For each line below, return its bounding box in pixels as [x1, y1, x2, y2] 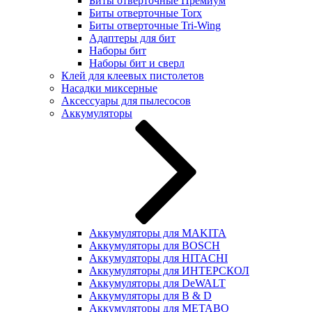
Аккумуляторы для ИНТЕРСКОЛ [89, 265, 249, 276]
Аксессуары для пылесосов [61, 95, 191, 107]
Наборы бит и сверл [89, 57, 185, 69]
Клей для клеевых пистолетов [61, 70, 204, 81]
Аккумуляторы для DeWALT [89, 277, 226, 289]
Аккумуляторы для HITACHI [89, 252, 228, 264]
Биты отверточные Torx [89, 7, 202, 19]
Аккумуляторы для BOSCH [89, 240, 220, 251]
